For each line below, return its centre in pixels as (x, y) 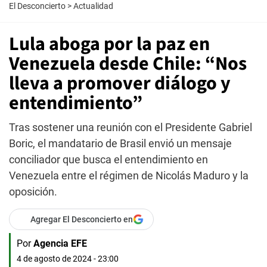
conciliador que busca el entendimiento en (108, 159)
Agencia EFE (60, 243)
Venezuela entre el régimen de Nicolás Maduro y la (129, 176)
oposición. (33, 192)
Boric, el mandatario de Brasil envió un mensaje (120, 143)
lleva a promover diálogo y (120, 83)
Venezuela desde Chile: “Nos (128, 64)
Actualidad (93, 6)
